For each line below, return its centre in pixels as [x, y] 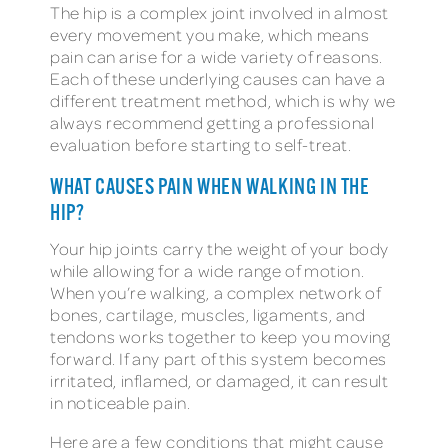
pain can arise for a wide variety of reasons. [217, 56]
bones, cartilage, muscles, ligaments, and [208, 314]
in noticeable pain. [120, 402]
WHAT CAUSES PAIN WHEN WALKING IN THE [210, 188]
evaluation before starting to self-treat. [201, 144]
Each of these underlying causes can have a [218, 78]
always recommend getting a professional [212, 122]
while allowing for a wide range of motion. [207, 270]
